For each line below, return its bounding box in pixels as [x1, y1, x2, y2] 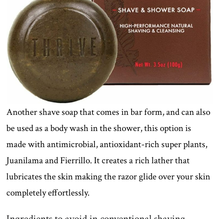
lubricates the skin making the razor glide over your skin [6, 170, 211, 183]
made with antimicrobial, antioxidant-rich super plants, [6, 138, 208, 151]
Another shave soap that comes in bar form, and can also [6, 106, 211, 118]
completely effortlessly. [6, 186, 90, 199]
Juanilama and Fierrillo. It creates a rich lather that [6, 154, 190, 167]
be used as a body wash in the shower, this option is [6, 122, 192, 134]
